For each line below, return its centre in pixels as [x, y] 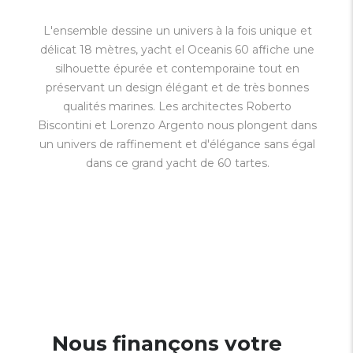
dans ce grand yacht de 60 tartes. [177, 163]
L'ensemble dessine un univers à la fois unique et [177, 31]
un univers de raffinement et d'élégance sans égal [177, 144]
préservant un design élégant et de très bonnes [177, 87]
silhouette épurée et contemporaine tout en [177, 69]
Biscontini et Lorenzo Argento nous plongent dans [177, 125]
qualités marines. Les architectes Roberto [177, 106]
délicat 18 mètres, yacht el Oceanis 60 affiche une [177, 50]
